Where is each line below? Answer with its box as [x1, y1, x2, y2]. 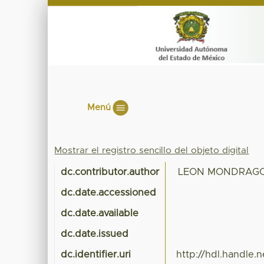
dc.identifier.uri [61, 250, 131, 260]
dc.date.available [61, 209, 139, 219]
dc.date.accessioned [61, 188, 157, 198]
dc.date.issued [61, 229, 129, 239]
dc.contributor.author [61, 167, 160, 177]
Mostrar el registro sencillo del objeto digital [54, 146, 249, 156]
